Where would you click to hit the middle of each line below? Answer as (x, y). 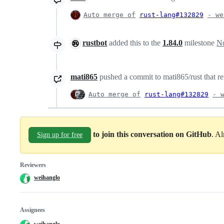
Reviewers (33, 165)
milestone (199, 42)
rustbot (95, 42)
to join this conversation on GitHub (152, 134)
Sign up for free (60, 134)
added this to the (135, 42)
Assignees (32, 210)
